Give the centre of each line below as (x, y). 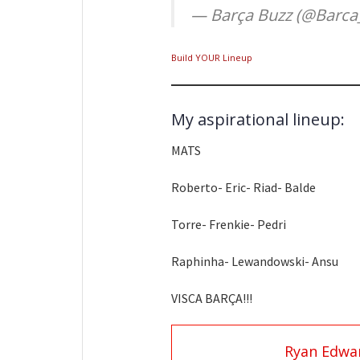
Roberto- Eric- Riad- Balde (243, 187)
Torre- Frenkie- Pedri (230, 224)
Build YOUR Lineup (212, 58)
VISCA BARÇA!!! (212, 298)
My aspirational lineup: (260, 119)
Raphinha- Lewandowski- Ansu (255, 261)
